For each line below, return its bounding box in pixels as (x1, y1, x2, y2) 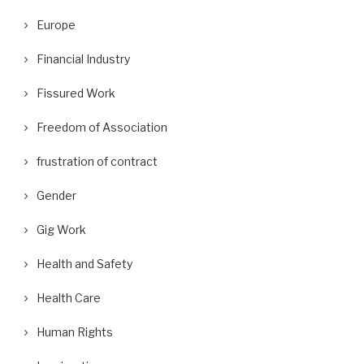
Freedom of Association (37, 120, 167, 134)
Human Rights (37, 325, 113, 339)
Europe (37, 18, 76, 32)
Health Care (37, 291, 101, 305)
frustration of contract (37, 154, 158, 168)
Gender (37, 188, 76, 202)
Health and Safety (37, 257, 132, 271)
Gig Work (37, 223, 86, 236)
